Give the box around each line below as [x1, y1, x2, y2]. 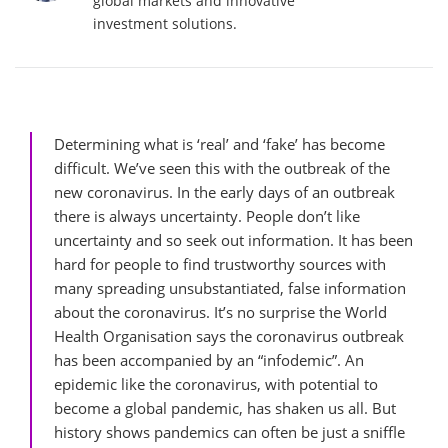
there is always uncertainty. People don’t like [54, 206, 360, 226]
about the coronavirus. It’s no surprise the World [54, 302, 387, 322]
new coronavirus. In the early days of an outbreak [54, 182, 395, 202]
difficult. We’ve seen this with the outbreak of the [54, 158, 390, 178]
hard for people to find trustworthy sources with [54, 254, 386, 274]
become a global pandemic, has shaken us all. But [54, 398, 396, 418]
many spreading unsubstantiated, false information [54, 278, 406, 298]
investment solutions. [93, 14, 237, 33]
